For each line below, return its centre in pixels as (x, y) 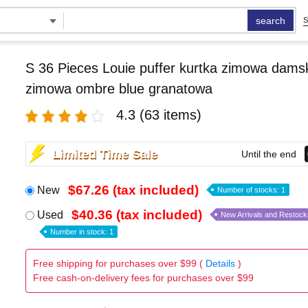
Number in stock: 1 (81, 232)
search (271, 21)
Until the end (268, 154)
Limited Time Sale (104, 154)
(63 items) (170, 115)
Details (220, 263)
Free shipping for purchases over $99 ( (119, 263)
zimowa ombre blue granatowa (119, 89)
